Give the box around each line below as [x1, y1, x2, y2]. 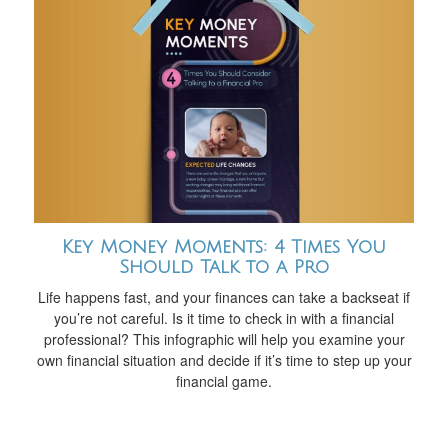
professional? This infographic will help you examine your [43, 329, 405, 350]
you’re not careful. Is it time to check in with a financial [54, 308, 394, 329]
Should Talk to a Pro [119, 257, 329, 278]
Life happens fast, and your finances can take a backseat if [38, 287, 410, 308]
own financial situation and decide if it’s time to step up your [36, 350, 412, 371]
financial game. [176, 371, 272, 392]
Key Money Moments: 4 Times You [62, 237, 386, 258]
